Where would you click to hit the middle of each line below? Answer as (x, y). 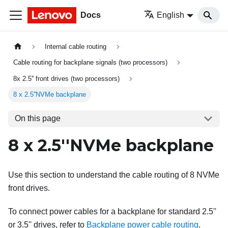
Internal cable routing (76, 47)
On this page (37, 119)
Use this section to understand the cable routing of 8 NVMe (114, 175)
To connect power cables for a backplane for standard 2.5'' (112, 211)
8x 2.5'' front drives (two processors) (67, 78)
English (171, 15)
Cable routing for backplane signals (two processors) (91, 63)
